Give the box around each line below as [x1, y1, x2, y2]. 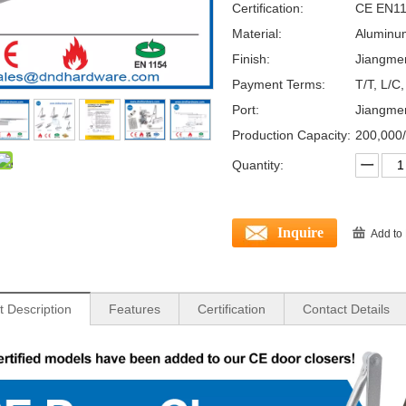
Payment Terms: [232, 76, 325, 92]
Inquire [277, 224, 324, 240]
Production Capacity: [232, 127, 351, 142]
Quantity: [232, 157, 284, 172]
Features [109, 301, 160, 316]
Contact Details [303, 301, 390, 316]
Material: [232, 25, 282, 41]
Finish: [232, 51, 270, 66]
